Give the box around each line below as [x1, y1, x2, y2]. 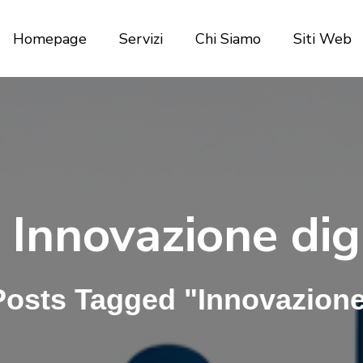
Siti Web [293, 29, 352, 49]
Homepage [12, 29, 87, 49]
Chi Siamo [194, 29, 261, 49]
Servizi [118, 29, 163, 49]
